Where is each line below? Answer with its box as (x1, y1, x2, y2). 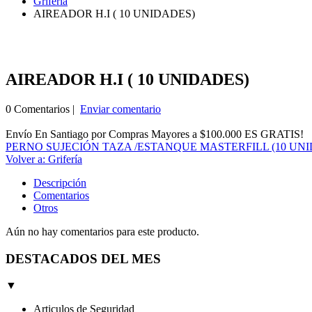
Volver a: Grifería (6, 153, 82, 165)
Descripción (33, 176, 86, 189)
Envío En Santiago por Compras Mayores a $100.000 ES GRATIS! (6, 127, 304, 140)
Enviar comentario (80, 102, 161, 115)
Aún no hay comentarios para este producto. (6, 225, 199, 237)
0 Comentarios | (6, 102, 80, 115)
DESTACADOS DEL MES (6, 251, 161, 266)
